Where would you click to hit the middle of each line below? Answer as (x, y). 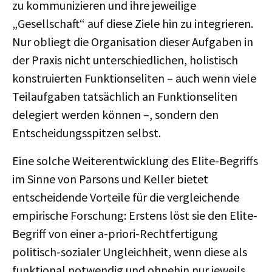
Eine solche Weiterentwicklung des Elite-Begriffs (135, 161)
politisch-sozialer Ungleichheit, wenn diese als (130, 252)
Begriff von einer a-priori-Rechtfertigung (115, 233)
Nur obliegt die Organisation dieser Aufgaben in (133, 42)
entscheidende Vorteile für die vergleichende (126, 197)
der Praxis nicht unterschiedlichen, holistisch (125, 60)
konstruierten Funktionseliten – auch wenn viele (134, 78)
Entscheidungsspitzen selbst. (87, 133)
